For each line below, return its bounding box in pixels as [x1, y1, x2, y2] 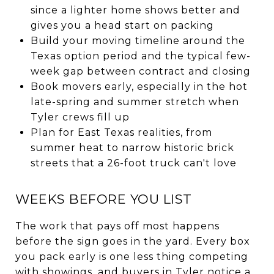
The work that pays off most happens [15, 220, 220, 232]
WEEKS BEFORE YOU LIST [15, 191, 192, 207]
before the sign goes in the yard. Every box [15, 235, 250, 247]
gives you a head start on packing [30, 19, 214, 31]
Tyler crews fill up [30, 111, 130, 123]
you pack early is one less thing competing [15, 250, 248, 262]
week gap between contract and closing [30, 65, 251, 77]
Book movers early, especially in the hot [30, 80, 248, 92]
